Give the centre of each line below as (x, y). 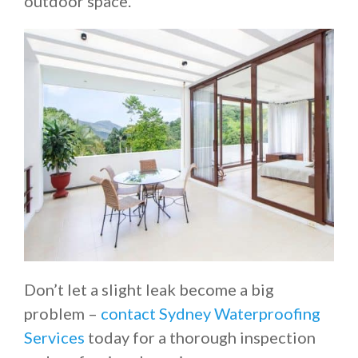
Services (54, 337)
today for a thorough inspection (200, 337)
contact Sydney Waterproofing (211, 313)
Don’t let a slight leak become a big (149, 289)
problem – (61, 313)
